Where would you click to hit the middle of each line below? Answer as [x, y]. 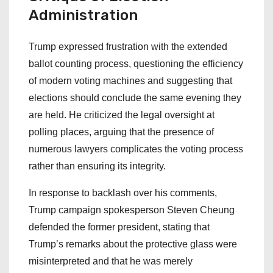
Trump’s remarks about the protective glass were [133, 244]
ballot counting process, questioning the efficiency [136, 63]
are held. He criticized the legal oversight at [122, 115]
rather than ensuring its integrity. [97, 166]
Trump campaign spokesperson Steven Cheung [132, 210]
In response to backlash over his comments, [123, 193]
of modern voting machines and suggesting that [130, 80]
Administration [83, 15]
